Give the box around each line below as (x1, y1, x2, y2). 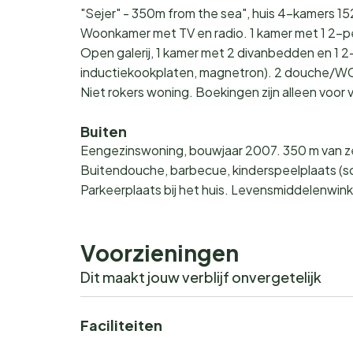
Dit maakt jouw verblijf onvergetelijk (80, 268, 321, 286)
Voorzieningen (80, 239, 239, 266)
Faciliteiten (80, 316, 162, 334)
